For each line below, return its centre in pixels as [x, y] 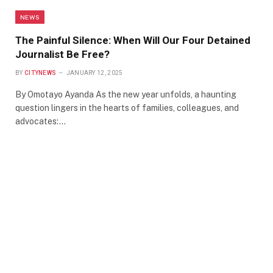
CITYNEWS [40, 73]
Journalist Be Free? [62, 54]
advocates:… [41, 121]
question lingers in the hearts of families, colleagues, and [127, 108]
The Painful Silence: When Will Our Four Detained [133, 40]
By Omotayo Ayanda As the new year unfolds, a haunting [126, 94]
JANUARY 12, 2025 [94, 73]
